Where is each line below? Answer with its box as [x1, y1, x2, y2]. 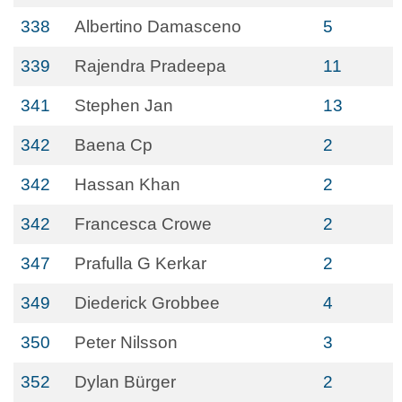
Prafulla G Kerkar [74, 254, 206, 273]
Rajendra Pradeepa [74, 57, 226, 75]
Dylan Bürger [74, 372, 176, 391]
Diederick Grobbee [74, 293, 220, 312]
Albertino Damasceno [74, 17, 241, 36]
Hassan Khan [74, 175, 180, 194]
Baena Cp [74, 135, 153, 154]
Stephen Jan [74, 96, 173, 115]
